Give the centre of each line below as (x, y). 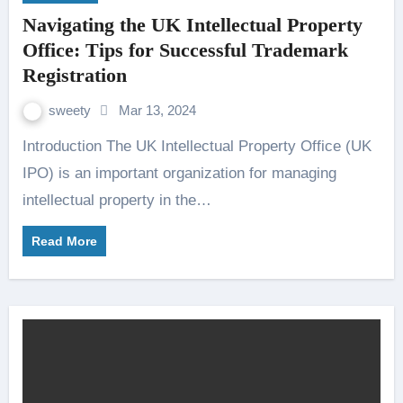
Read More (64, 241)
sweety (71, 110)
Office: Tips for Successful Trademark (185, 50)
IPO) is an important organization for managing (179, 173)
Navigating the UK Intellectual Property (192, 25)
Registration (74, 75)
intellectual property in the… (116, 200)
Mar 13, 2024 (157, 110)
